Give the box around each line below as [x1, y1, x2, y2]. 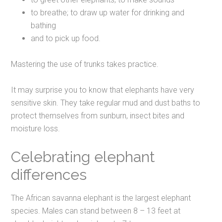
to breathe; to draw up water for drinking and [31, 8, 185, 18]
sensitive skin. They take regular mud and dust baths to [11, 98, 201, 108]
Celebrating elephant [11, 148, 156, 166]
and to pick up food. [31, 34, 101, 44]
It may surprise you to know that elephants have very [11, 85, 195, 95]
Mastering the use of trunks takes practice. [11, 59, 159, 69]
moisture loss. [11, 124, 60, 134]
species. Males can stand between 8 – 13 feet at [11, 206, 181, 216]
